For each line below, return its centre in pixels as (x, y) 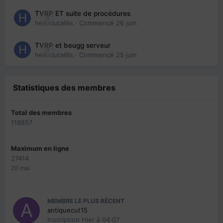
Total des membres (41, 112)
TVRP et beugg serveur (73, 45)
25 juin (126, 55)
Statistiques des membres (64, 87)
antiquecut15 (67, 210)
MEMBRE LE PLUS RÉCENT (86, 201)
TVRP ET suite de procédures (83, 13)
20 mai (20, 168)
